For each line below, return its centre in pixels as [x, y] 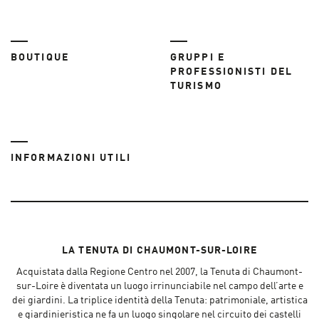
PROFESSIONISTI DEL [231, 72]
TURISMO [196, 87]
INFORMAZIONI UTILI [71, 158]
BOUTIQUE [40, 58]
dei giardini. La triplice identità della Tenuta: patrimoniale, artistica [159, 301]
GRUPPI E [198, 58]
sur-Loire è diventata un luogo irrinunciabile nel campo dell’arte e [159, 287]
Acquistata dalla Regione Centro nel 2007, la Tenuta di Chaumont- [159, 272]
